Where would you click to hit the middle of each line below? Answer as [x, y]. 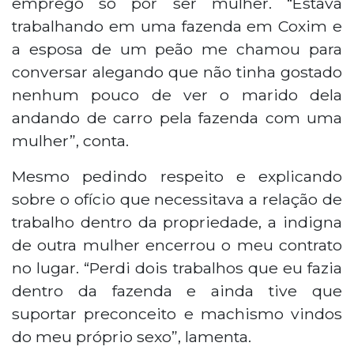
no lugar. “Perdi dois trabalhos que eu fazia [177, 267]
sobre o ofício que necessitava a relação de [177, 199]
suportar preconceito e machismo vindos [177, 313]
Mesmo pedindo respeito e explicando [177, 176]
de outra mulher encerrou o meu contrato [177, 245]
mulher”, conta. [70, 140]
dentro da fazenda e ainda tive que [177, 290]
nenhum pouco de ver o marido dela [177, 94]
